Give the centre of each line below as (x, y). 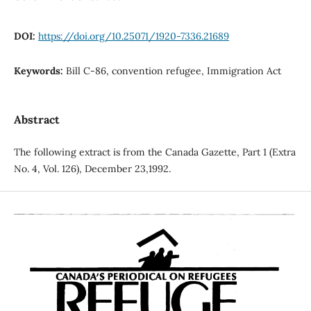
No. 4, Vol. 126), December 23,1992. (92, 169)
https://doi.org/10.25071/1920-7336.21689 (133, 36)
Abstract (36, 119)
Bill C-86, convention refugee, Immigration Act (173, 70)
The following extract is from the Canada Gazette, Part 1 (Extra (154, 152)
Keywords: (40, 70)
